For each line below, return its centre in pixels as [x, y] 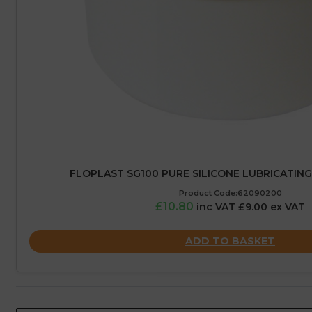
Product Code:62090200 [230, 193]
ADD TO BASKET [230, 241]
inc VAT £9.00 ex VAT [251, 207]
